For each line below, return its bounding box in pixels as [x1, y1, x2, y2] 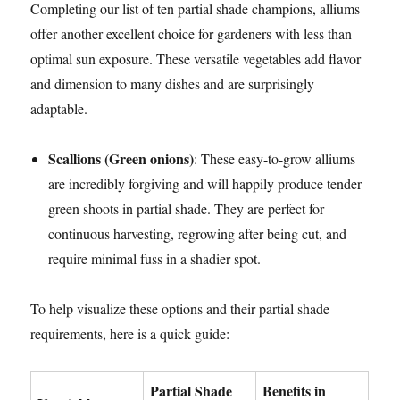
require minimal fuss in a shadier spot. [48, 249, 262, 269]
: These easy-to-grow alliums [194, 149, 356, 169]
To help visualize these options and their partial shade [30, 299, 330, 319]
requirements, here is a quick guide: [30, 324, 230, 344]
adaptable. [30, 99, 88, 119]
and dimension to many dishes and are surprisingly [30, 74, 315, 94]
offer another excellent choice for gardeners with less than [30, 24, 353, 44]
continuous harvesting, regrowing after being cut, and [48, 224, 347, 244]
